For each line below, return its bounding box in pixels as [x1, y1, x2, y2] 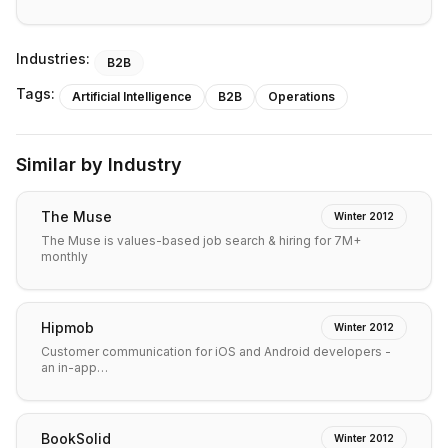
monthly [41, 249, 88, 264]
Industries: [16, 50, 90, 67]
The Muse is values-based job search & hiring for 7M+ [41, 233, 361, 248]
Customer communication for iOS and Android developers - [41, 344, 391, 359]
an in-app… [41, 360, 108, 375]
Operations [268, 89, 335, 104]
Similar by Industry [16, 154, 182, 175]
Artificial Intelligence [72, 89, 192, 104]
